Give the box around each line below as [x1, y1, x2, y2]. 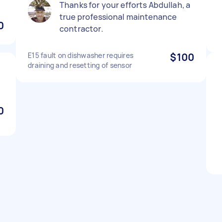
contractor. [59, 23, 103, 34]
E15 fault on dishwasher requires [28, 51, 133, 60]
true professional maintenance [59, 11, 177, 22]
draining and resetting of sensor [28, 60, 132, 70]
